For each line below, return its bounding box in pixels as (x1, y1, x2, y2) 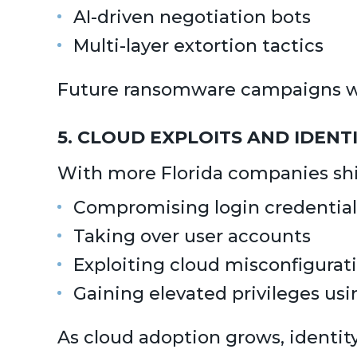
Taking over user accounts (73, 226, 311, 247)
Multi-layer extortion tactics (73, 35, 324, 57)
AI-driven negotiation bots (73, 6, 311, 28)
